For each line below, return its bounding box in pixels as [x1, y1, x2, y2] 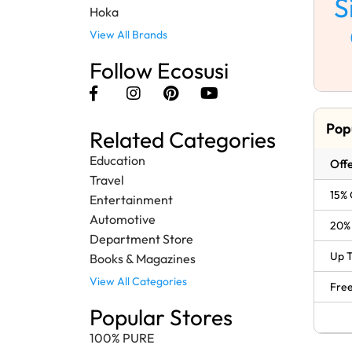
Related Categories [90, 126, 276, 154]
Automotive [90, 211, 156, 228]
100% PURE [90, 330, 154, 346]
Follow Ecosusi [90, 57, 229, 85]
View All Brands [90, 27, 167, 42]
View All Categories [90, 274, 187, 289]
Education [90, 152, 145, 169]
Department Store [90, 231, 193, 247]
